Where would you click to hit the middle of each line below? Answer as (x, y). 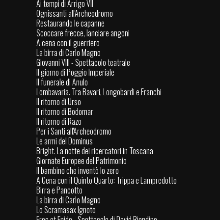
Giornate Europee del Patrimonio (82, 161)
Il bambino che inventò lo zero (78, 171)
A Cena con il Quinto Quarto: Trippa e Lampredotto (107, 180)
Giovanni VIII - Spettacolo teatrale (83, 63)
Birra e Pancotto (59, 190)
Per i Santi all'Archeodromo (74, 131)
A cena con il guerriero (68, 43)
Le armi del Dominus (65, 141)
